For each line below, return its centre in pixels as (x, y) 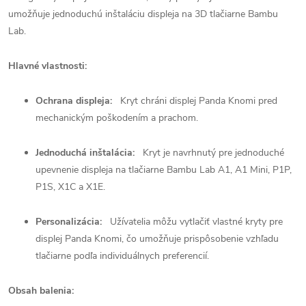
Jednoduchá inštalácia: (85, 153)
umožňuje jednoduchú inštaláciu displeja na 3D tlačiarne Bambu (143, 14)
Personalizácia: (69, 222)
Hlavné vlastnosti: (47, 66)
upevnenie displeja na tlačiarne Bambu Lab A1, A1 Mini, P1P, (164, 170)
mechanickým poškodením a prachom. (117, 118)
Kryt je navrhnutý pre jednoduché (212, 153)
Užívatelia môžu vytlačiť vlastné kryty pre (195, 222)
